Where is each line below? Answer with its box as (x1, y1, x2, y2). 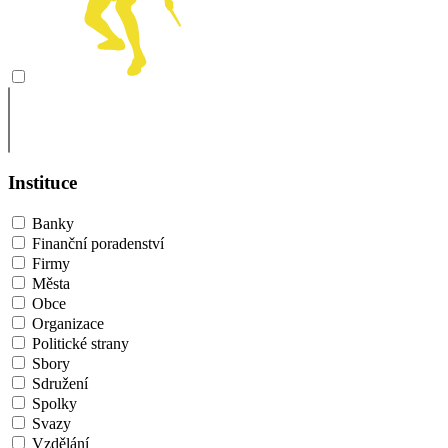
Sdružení (32, 375, 88, 392)
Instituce (8, 172, 77, 194)
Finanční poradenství (32, 235, 164, 252)
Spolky (32, 395, 77, 412)
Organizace (32, 315, 104, 332)
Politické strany (32, 335, 129, 352)
